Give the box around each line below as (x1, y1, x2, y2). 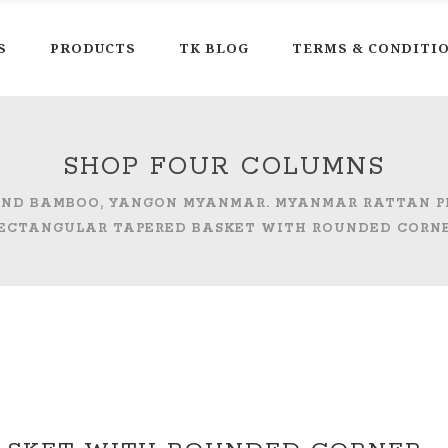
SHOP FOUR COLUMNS (63, 151, 385, 183)
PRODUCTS (49, 38, 136, 57)
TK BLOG (178, 38, 249, 57)
